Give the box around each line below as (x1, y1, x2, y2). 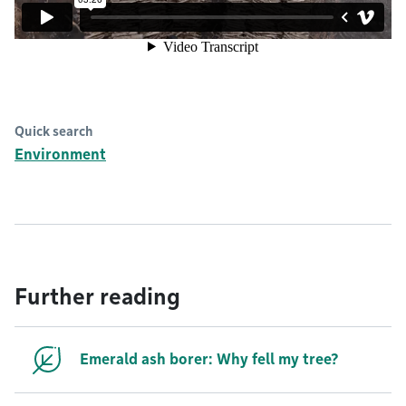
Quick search (14, 124, 93, 139)
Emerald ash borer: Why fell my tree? (80, 351, 339, 368)
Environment (14, 146, 106, 163)
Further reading (14, 284, 180, 310)
